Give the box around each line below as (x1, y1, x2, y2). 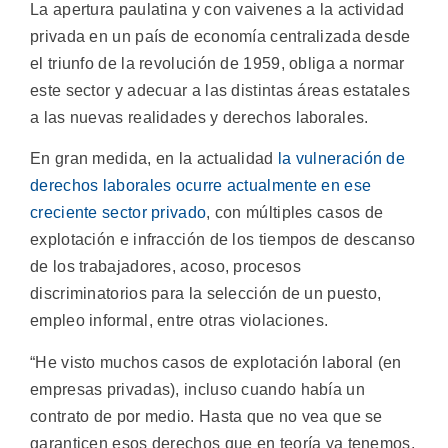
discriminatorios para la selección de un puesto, (30, 285, 382, 303)
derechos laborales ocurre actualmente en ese (30, 177, 372, 195)
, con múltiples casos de (206, 204, 384, 222)
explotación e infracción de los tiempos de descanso (30, 231, 416, 249)
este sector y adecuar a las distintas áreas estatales (30, 82, 410, 99)
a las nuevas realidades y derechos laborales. (30, 109, 369, 126)
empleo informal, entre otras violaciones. (30, 312, 329, 330)
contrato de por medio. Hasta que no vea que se (30, 407, 383, 425)
